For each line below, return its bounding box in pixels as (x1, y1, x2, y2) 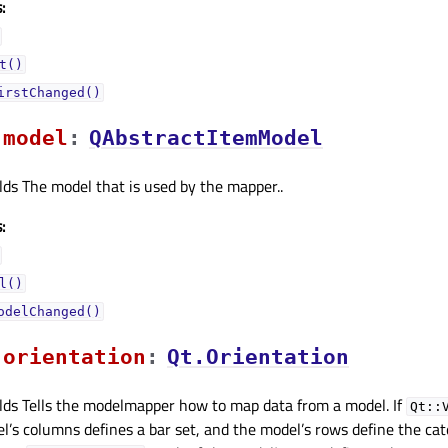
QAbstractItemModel (89, 126, 323, 151)
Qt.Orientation (167, 345, 349, 370)
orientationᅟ (3, 345, 146, 370)
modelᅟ (3, 126, 68, 151)
